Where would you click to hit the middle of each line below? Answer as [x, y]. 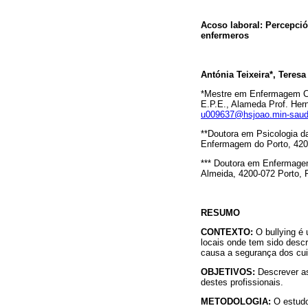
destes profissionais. [242, 282]
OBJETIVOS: [228, 272]
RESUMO [220, 212]
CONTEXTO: [227, 232]
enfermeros [225, 36]
